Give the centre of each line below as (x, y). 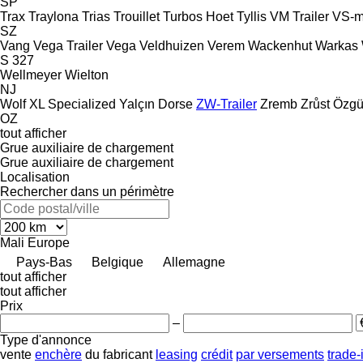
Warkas (337, 45)
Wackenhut (280, 45)
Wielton (87, 75)
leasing (177, 354)
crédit (217, 354)
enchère (58, 354)
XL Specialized (73, 104)
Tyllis (252, 16)
